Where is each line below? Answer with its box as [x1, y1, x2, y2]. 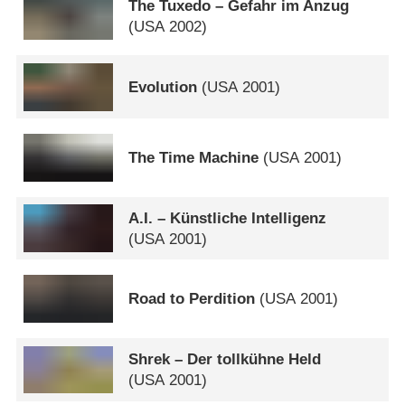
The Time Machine [128, 148, 259, 166]
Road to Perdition [128, 290, 256, 308]
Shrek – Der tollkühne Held [128, 350, 322, 368]
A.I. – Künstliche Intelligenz [128, 209, 327, 227]
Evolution [128, 78, 198, 96]
